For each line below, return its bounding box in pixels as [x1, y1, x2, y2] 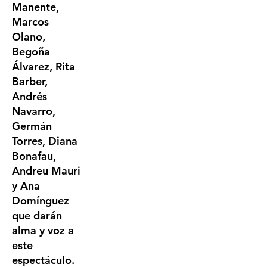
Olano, [12, 30, 45, 44]
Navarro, [12, 104, 55, 118]
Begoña [12, 45, 50, 58]
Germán [12, 119, 52, 133]
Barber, [12, 74, 48, 88]
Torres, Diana [12, 134, 77, 148]
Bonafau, [12, 149, 56, 163]
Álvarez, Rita [12, 60, 75, 73]
